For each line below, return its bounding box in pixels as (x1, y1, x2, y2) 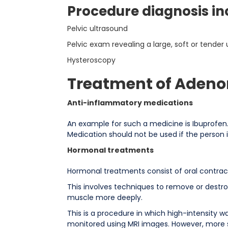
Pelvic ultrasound (67, 23, 128, 34)
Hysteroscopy (67, 55, 116, 65)
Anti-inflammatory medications (67, 98, 193, 108)
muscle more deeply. (67, 192, 142, 203)
